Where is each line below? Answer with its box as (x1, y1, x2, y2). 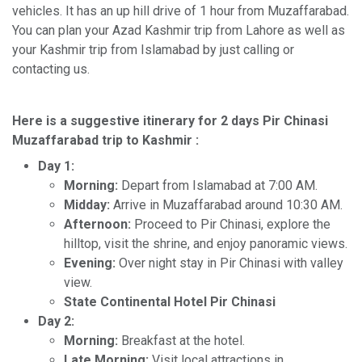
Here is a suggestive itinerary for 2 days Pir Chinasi (12, 112, 328, 128)
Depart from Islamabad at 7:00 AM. (118, 177, 318, 193)
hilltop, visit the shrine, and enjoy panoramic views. (64, 235, 347, 251)
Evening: (64, 255, 116, 271)
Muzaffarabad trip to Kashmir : (12, 132, 202, 148)
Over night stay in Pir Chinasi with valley (116, 255, 343, 271)
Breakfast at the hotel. (118, 332, 245, 348)
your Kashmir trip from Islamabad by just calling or (12, 41, 294, 57)
